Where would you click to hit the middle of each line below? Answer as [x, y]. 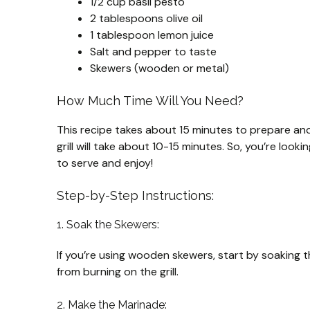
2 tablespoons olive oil [146, 18]
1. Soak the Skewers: [108, 225]
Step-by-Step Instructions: [135, 195]
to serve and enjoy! [105, 163]
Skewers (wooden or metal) [159, 68]
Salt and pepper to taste [153, 52]
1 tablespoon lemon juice [152, 35]
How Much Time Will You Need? [150, 101]
